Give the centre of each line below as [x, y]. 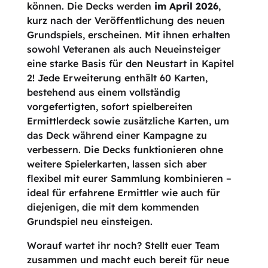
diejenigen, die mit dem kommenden [113, 207]
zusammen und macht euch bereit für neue [128, 260]
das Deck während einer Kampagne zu [117, 135]
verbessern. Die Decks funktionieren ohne [125, 150]
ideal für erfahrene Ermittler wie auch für [123, 193]
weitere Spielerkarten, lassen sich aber [117, 164]
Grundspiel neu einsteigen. [89, 222]
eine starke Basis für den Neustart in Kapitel [130, 64]
